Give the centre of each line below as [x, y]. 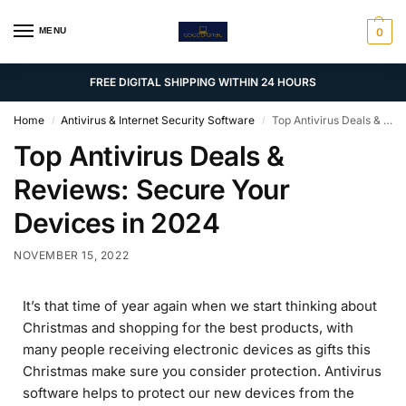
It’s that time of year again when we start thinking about [200, 305]
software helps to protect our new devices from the [188, 392]
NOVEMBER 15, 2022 [72, 255]
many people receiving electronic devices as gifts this [197, 349]
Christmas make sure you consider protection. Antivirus [202, 371]
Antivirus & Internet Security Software [158, 120]
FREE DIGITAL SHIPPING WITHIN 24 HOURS [203, 82]
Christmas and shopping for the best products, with [188, 327]
